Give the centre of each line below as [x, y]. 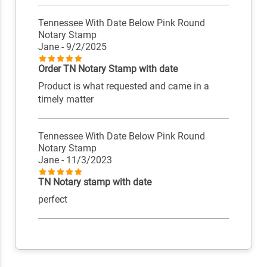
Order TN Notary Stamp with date [108, 69]
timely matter [66, 100]
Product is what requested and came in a [123, 86]
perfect [52, 200]
